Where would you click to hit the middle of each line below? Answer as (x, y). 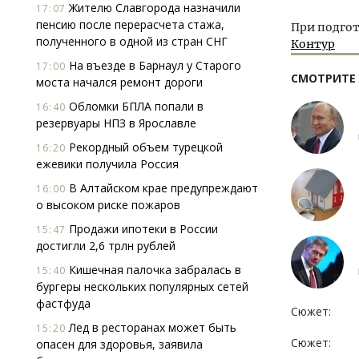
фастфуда (63, 303)
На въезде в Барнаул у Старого (153, 65)
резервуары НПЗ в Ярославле (116, 123)
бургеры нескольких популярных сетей (142, 286)
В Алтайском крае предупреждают (162, 188)
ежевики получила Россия (107, 164)
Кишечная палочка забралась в (153, 270)
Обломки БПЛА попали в (135, 106)
